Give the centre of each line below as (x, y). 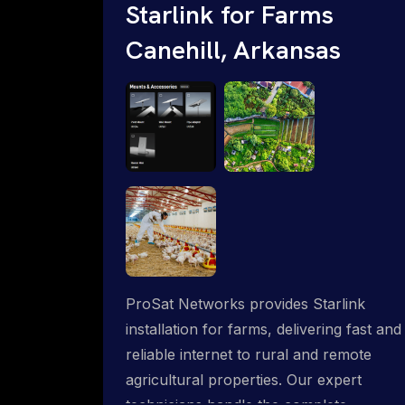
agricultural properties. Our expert (244, 379)
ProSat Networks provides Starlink (245, 303)
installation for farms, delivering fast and (264, 329)
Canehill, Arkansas (233, 49)
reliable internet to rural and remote (249, 354)
